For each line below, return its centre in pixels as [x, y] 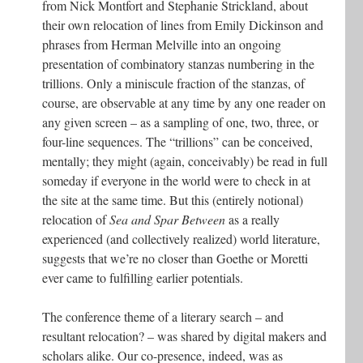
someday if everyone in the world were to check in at [176, 180]
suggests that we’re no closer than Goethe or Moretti [175, 258]
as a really [252, 219]
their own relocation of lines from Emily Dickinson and [183, 24]
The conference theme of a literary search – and [163, 316]
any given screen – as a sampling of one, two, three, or [180, 122]
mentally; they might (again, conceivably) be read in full [185, 160]
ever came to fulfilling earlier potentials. [143, 277]
